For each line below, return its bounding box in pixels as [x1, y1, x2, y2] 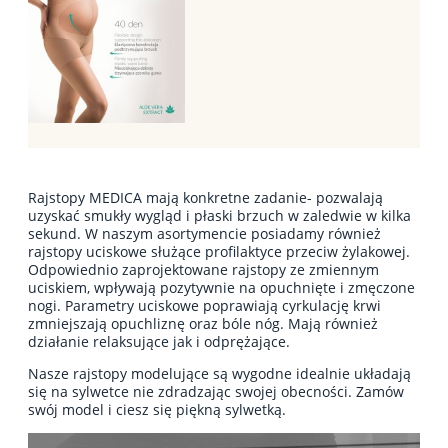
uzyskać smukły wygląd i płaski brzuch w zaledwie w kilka [28, 205, 411, 225]
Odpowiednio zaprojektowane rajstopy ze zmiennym [28, 259, 379, 279]
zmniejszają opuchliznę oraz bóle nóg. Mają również [28, 313, 378, 333]
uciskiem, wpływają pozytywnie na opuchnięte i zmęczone [28, 277, 415, 297]
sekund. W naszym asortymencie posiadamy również [28, 223, 381, 243]
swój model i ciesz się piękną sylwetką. [28, 399, 290, 419]
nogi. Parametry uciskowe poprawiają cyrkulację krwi [28, 295, 381, 315]
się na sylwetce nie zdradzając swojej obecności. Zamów [28, 381, 404, 401]
